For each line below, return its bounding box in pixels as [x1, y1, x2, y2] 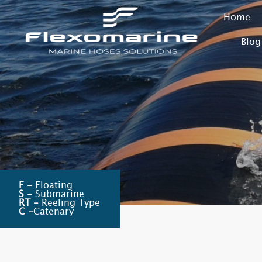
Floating [32, 181, 73, 190]
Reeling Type [39, 199, 100, 208]
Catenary [33, 208, 74, 216]
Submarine [32, 190, 84, 199]
